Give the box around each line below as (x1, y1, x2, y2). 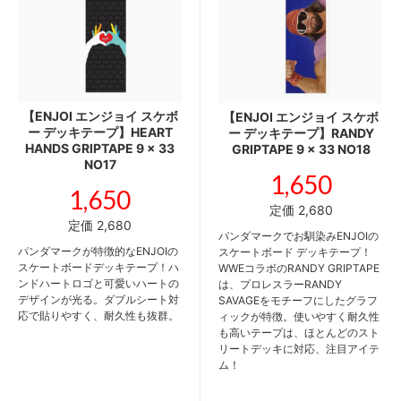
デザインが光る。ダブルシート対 (18, 292, 179, 306)
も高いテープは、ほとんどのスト (218, 325, 380, 339)
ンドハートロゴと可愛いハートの (18, 276, 179, 290)
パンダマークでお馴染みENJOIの (218, 228, 379, 243)
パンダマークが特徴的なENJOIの (18, 243, 178, 258)
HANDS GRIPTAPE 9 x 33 (25, 140, 175, 156)
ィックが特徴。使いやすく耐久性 (218, 309, 380, 323)
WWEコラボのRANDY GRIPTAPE (218, 260, 380, 275)
